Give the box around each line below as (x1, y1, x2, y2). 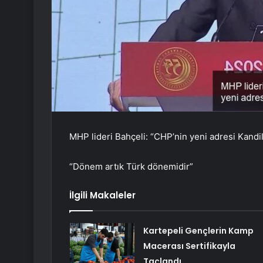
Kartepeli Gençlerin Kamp (143, 225, 254, 237)
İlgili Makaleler (69, 189, 136, 202)
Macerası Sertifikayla (143, 240, 235, 252)
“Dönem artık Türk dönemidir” (69, 161, 193, 173)
